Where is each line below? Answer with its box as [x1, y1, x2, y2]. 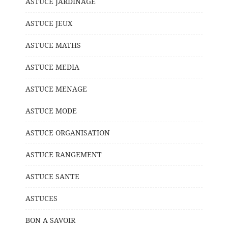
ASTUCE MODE [25, 105, 77, 116]
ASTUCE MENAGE [25, 83, 87, 94]
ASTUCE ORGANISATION [25, 127, 110, 137]
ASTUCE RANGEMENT [25, 149, 102, 159]
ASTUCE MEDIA [25, 62, 79, 72]
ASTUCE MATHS [25, 40, 81, 50]
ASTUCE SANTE [25, 171, 79, 181]
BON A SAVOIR [25, 215, 75, 225]
